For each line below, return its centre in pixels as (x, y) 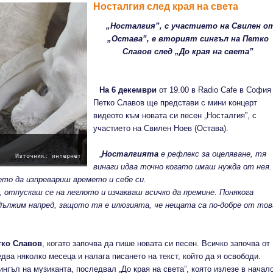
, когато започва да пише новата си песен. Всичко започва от (156, 243)
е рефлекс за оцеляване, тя (212, 154)
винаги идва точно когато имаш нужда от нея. (183, 167)
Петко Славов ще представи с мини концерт (175, 103)
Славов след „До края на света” (188, 51)
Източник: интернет (48, 156)
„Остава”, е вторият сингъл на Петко (188, 39)
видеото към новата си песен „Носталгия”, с (175, 115)
